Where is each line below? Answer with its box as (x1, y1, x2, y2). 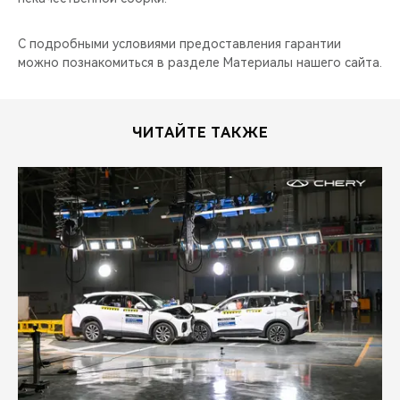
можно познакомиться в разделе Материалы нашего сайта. (18, 55, 382, 70)
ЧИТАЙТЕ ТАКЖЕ (131, 124, 269, 141)
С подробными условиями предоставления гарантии (18, 37, 341, 51)
